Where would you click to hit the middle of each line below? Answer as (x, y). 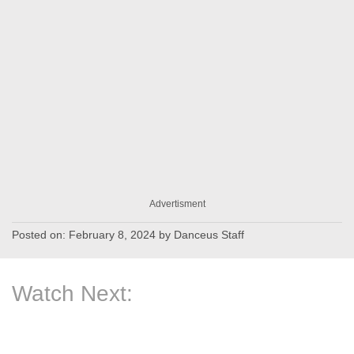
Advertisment (177, 203)
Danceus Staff (209, 234)
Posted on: (40, 234)
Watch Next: (72, 293)
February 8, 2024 (112, 234)
